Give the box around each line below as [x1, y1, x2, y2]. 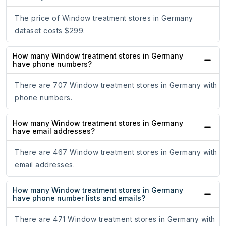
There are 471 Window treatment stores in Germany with [15, 215, 215, 224]
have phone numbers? [13, 60, 92, 69]
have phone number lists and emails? [13, 194, 145, 203]
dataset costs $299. [15, 26, 85, 35]
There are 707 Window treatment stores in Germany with [15, 81, 217, 90]
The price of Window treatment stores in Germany [15, 14, 193, 23]
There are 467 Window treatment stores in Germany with [15, 148, 217, 157]
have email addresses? [13, 127, 95, 136]
